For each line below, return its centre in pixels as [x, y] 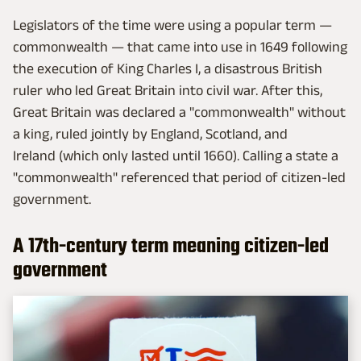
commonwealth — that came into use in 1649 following [180, 47]
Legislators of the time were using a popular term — [172, 25]
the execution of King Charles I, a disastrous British [168, 69]
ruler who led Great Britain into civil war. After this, [168, 91]
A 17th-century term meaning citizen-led [171, 247]
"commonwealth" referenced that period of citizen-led [179, 178]
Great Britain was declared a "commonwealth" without [179, 112]
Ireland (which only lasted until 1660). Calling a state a [176, 156]
